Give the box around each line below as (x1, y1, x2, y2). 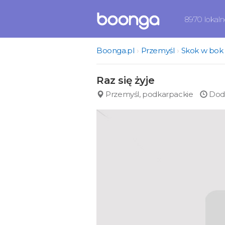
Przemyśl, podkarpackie (103, 89, 193, 99)
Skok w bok (181, 46, 223, 55)
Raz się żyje (96, 74, 155, 86)
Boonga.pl (96, 46, 135, 55)
